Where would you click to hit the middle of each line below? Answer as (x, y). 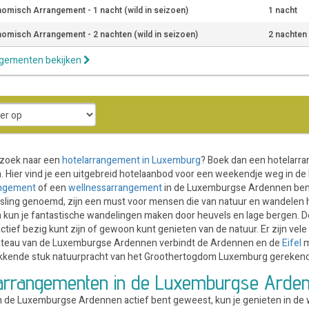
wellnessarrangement (115, 188)
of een (52, 188)
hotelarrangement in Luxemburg (131, 160)
